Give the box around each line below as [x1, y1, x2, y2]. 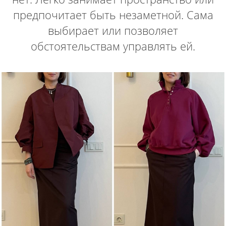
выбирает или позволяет [48, 22, 178, 38]
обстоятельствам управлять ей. [31, 38, 195, 53]
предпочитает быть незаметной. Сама [13, 7, 213, 22]
